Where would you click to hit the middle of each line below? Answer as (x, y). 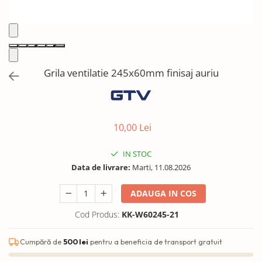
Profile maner (36, 18)
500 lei (76, 242)
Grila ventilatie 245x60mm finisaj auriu (131, 73)
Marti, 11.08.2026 (161, 167)
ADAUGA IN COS (164, 193)
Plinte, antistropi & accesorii (65, 37)
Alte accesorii (35, 55)
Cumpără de (42, 242)
